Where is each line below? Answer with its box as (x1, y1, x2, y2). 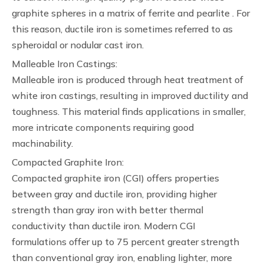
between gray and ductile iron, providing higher (12, 188, 217, 200)
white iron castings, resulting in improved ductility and (12, 90, 248, 101)
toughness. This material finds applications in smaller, (12, 105, 246, 117)
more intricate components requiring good (12, 121, 194, 133)
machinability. (12, 137, 73, 149)
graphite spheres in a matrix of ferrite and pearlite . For (12, 7, 250, 19)
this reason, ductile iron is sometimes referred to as (12, 23, 233, 35)
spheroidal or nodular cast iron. (12, 39, 144, 51)
